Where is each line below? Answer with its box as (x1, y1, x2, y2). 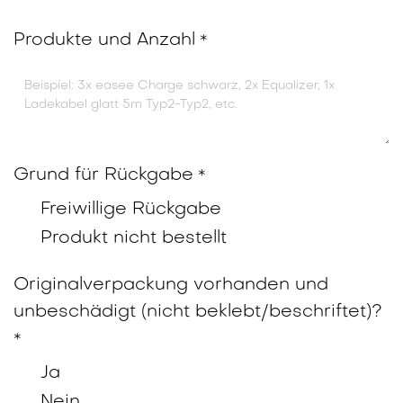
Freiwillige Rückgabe (40, 201, 221, 219)
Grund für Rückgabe (13, 166, 193, 185)
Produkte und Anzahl (13, 31, 195, 50)
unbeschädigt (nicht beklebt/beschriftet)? (13, 303, 382, 322)
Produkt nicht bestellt (40, 229, 227, 248)
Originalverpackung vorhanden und (13, 276, 328, 295)
